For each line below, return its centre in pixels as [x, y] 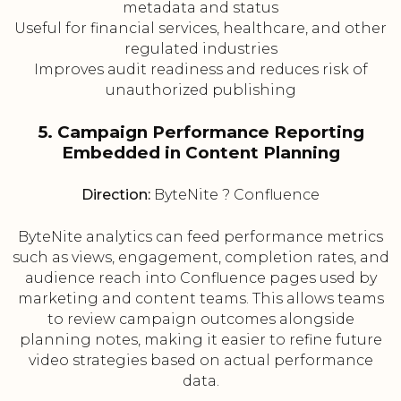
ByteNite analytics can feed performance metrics [200, 237]
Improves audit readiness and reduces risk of [200, 70]
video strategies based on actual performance [200, 361]
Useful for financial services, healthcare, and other [200, 29]
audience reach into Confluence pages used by [200, 278]
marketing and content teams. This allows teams [200, 299]
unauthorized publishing [200, 90]
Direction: [116, 195]
